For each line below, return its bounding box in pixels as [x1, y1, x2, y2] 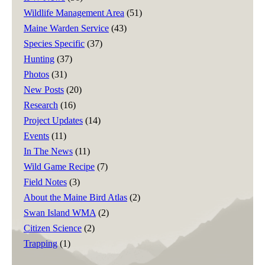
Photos [24, 69, 49, 79]
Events [24, 130, 49, 141]
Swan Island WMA [24, 207, 96, 218]
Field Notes [24, 176, 67, 187]
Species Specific [24, 38, 85, 49]
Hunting [24, 53, 54, 64]
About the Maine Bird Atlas [24, 192, 127, 202]
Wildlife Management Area [24, 7, 124, 18]
